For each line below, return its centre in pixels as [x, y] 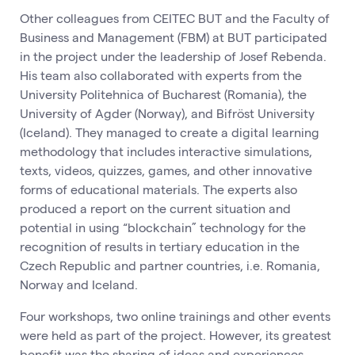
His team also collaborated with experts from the [161, 75]
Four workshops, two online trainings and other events [175, 316]
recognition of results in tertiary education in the [160, 246]
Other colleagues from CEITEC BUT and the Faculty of [175, 18]
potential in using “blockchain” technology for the [163, 227]
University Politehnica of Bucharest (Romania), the [163, 94]
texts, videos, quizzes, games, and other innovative [166, 170]
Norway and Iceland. [79, 284]
